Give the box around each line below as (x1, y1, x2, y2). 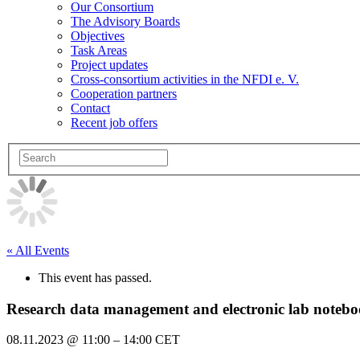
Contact (71, 101, 110, 116)
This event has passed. (39, 271, 152, 285)
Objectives (71, 29, 125, 43)
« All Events (6, 243, 69, 258)
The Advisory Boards (71, 14, 180, 29)
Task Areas (71, 43, 127, 58)
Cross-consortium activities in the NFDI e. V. (71, 72, 299, 87)
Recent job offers (71, 116, 157, 130)
